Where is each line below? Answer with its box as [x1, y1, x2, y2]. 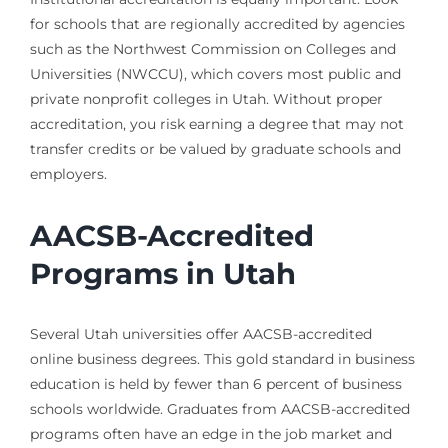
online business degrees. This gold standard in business [29, 349, 415, 368]
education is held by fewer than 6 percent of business [29, 374, 402, 393]
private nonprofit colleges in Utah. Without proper [29, 90, 383, 109]
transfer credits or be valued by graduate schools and [29, 140, 401, 159]
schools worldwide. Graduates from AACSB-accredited [29, 399, 410, 418]
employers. [29, 165, 107, 184]
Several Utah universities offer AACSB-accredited [29, 324, 372, 343]
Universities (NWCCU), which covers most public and [29, 65, 401, 84]
